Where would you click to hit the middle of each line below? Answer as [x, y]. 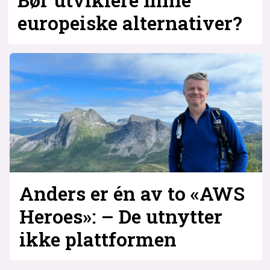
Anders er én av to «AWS [132, 193]
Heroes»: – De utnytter [121, 216]
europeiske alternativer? [130, 23]
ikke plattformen [98, 239]
